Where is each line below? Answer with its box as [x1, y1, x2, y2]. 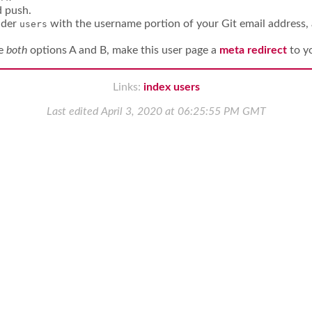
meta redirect [219, 45, 287, 56]
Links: [112, 81, 143, 93]
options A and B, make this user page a [27, 45, 219, 56]
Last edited [46, 106, 101, 118]
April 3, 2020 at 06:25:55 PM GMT [100, 106, 266, 118]
